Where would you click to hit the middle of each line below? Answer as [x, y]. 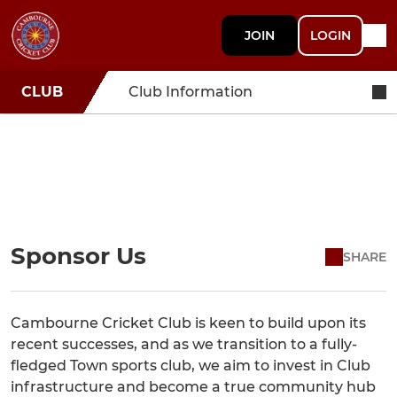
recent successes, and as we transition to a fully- [184, 344]
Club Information [191, 92]
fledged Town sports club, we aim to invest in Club [191, 366]
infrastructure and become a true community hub [193, 387]
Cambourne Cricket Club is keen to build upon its [188, 323]
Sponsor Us [78, 256]
